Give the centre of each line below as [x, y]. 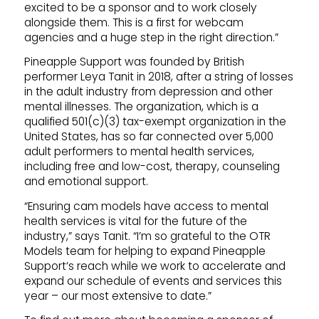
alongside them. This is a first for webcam [134, 22]
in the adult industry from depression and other [148, 92]
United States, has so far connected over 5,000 [148, 137]
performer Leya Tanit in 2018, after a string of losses [158, 77]
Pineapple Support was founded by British [134, 62]
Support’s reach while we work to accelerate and [155, 266]
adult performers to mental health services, [139, 152]
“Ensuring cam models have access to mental [146, 206]
